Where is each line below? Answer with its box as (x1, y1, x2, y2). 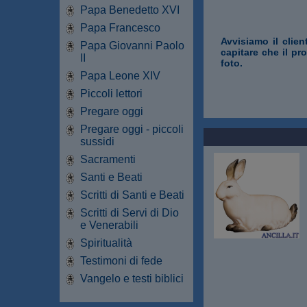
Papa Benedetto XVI (80, 3, 180, 16)
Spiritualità (80, 236, 132, 249)
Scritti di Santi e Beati (80, 188, 184, 201)
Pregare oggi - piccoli (80, 123, 184, 135)
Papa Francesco (80, 21, 160, 34)
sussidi (80, 135, 114, 147)
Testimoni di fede (80, 254, 162, 267)
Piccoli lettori (80, 87, 143, 99)
